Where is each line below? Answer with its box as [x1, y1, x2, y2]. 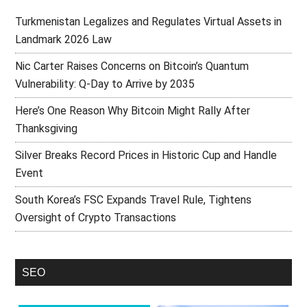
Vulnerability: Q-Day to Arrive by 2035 [15, 77, 195, 90]
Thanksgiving [15, 121, 78, 135]
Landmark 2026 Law [15, 32, 112, 46]
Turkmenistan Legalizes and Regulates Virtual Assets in [15, 14, 282, 28]
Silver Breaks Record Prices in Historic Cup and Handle [15, 148, 278, 162]
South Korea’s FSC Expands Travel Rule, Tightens [15, 193, 252, 206]
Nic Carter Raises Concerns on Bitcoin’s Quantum [15, 59, 249, 73]
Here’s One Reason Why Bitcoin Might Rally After [15, 103, 251, 117]
